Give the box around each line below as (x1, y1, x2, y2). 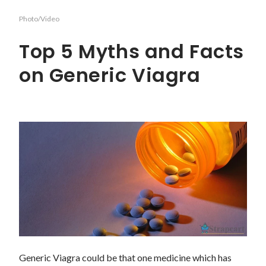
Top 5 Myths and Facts (19, 37, 244, 65)
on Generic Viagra (19, 61, 201, 88)
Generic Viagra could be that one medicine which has (19, 251, 232, 263)
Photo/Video (19, 14, 59, 23)
